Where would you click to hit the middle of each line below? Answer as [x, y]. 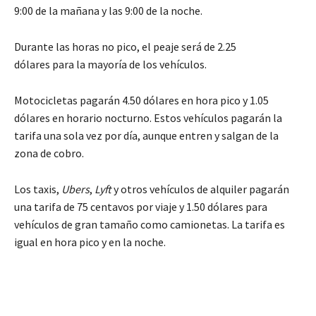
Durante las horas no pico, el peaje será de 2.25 [125, 46]
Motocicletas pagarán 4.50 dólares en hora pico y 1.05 [141, 100]
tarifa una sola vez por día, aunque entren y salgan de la [146, 135]
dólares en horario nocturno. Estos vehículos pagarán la [148, 117]
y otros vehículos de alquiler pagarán [201, 189]
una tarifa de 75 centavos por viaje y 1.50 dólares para [141, 206]
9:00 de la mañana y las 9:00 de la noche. [108, 10]
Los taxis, [37, 189]
